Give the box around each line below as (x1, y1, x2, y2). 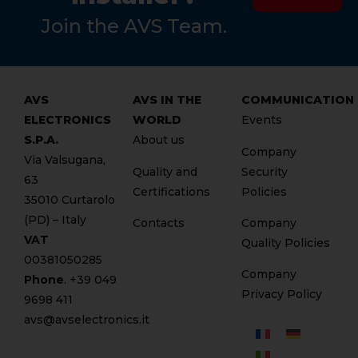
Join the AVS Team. (41, 14, 227, 38)
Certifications (133, 184, 210, 199)
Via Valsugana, (24, 153, 105, 168)
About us (133, 133, 185, 148)
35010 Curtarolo (24, 193, 115, 208)
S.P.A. (24, 133, 58, 148)
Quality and (133, 164, 197, 179)
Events (241, 113, 282, 128)
